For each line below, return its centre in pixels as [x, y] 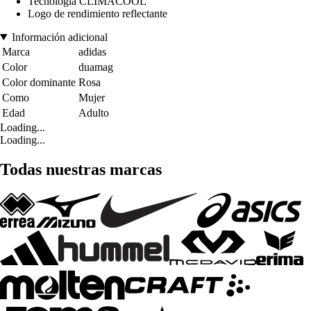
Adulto [94, 112]
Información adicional [59, 37]
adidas [92, 51]
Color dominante [39, 82]
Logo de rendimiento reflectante [98, 13]
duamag [96, 67]
